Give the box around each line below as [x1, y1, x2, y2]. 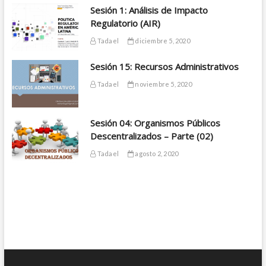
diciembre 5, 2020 [134, 37, 190, 45]
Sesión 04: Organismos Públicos [90, 116, 221, 129]
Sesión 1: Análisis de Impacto [90, 4, 208, 17]
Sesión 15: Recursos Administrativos [90, 60, 239, 72]
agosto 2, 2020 [134, 149, 179, 157]
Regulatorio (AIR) [90, 17, 161, 30]
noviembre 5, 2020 [134, 80, 192, 88]
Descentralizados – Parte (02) [90, 129, 214, 142]
